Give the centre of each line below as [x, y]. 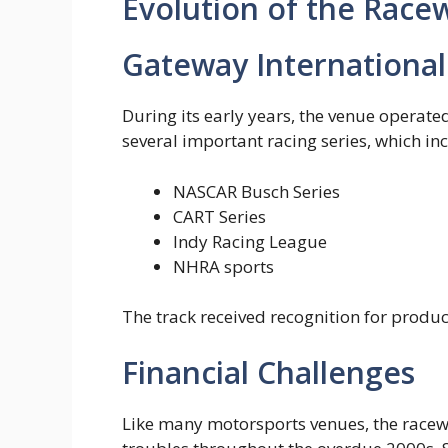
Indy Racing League [250, 241]
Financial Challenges [268, 372]
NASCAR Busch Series [256, 191]
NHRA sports [223, 266]
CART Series [219, 216]
